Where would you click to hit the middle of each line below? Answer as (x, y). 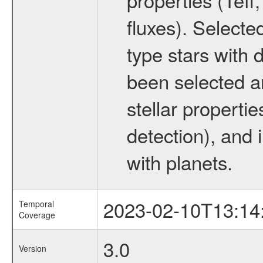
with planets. (179, 162)
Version (32, 248)
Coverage (37, 215)
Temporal (36, 204)
